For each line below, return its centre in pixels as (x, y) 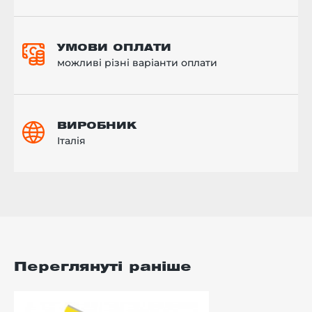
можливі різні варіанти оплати (137, 62)
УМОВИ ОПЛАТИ (114, 48)
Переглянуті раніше (103, 267)
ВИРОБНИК (97, 126)
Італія (71, 140)
